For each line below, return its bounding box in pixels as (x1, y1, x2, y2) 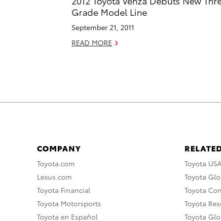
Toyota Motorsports (37, 198, 101, 208)
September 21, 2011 (72, 22, 134, 32)
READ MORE (72, 37, 112, 47)
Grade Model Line (72, 5, 147, 18)
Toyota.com (37, 158, 75, 168)
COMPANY (37, 142, 81, 153)
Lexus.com (37, 171, 72, 182)
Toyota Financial (37, 184, 90, 195)
